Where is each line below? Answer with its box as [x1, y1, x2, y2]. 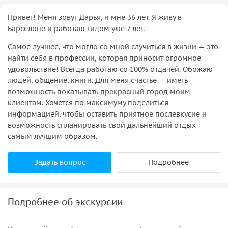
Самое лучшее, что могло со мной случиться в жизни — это [8, 42, 218, 51]
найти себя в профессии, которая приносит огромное [8, 53, 201, 63]
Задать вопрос [34, 157, 85, 167]
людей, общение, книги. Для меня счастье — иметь [8, 75, 188, 85]
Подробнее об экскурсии [8, 195, 123, 208]
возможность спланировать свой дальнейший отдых [8, 120, 196, 130]
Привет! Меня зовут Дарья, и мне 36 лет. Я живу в [8, 12, 182, 22]
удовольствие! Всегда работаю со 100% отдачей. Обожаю [8, 64, 213, 74]
